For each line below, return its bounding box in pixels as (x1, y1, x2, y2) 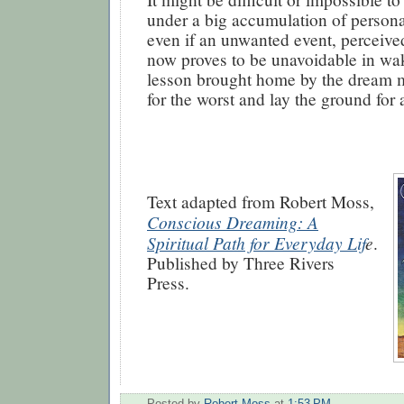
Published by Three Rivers (147, 251, 335, 274)
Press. (147, 271, 189, 294)
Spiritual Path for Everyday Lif (147, 230, 365, 254)
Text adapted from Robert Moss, (147, 189, 374, 213)
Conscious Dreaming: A (147, 209, 318, 234)
